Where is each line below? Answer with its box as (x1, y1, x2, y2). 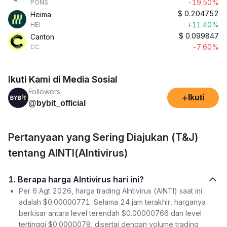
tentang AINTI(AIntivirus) (8, 147, 128, 159)
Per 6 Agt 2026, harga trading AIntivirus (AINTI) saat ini (19, 186, 202, 195)
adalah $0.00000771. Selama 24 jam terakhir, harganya (19, 198, 206, 206)
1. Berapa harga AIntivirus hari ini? (18, 174, 144, 184)
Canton (30, 32, 54, 41)
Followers (28, 87, 60, 96)
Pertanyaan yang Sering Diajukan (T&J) (8, 131, 199, 143)
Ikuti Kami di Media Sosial (8, 74, 117, 85)
